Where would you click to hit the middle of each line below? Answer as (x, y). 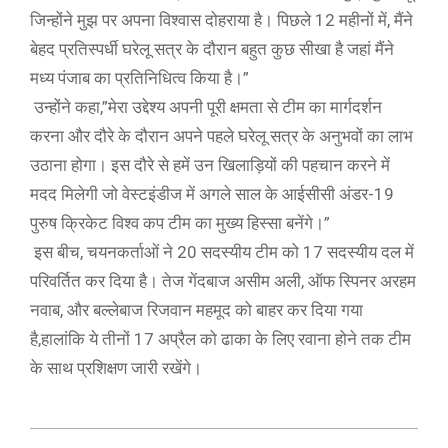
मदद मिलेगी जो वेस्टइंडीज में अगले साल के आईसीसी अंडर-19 (212, 194)
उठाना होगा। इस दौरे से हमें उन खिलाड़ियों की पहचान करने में (210, 165)
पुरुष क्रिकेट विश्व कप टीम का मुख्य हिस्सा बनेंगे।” (182, 223)
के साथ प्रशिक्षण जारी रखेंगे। (118, 368)
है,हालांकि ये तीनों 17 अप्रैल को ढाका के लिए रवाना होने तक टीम (220, 339)
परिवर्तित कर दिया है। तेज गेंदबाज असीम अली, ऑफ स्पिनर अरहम (223, 281)
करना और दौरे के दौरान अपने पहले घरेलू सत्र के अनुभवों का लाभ (221, 136)
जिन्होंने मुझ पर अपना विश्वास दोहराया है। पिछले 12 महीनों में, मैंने (221, 20)
